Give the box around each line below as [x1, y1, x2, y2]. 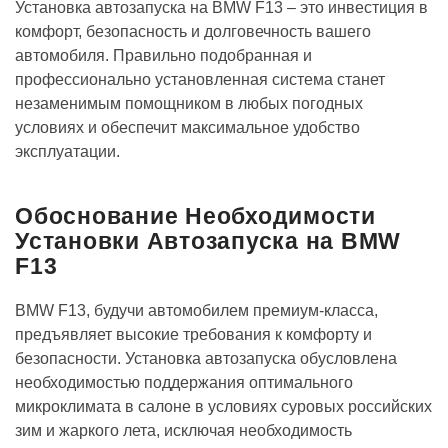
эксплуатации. [15, 143, 120, 161]
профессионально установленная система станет [15, 71, 385, 89]
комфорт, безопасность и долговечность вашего [15, 23, 371, 41]
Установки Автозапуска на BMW [15, 228, 401, 255]
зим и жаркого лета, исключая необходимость [15, 422, 352, 440]
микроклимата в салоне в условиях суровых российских [15, 398, 432, 416]
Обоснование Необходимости [15, 203, 376, 230]
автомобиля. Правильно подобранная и [15, 47, 312, 65]
